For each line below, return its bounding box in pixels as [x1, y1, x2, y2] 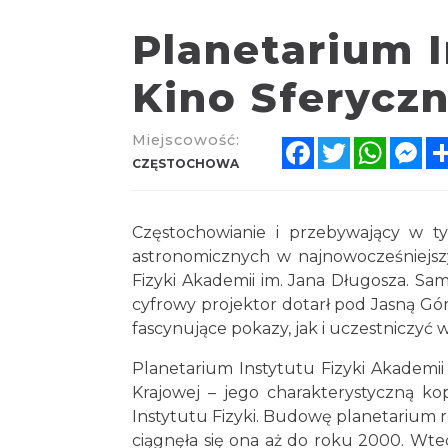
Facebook [314, 134, 394, 154]
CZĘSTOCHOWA [132, 156, 239, 171]
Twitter [350, 134, 409, 154]
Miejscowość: [132, 131, 240, 149]
